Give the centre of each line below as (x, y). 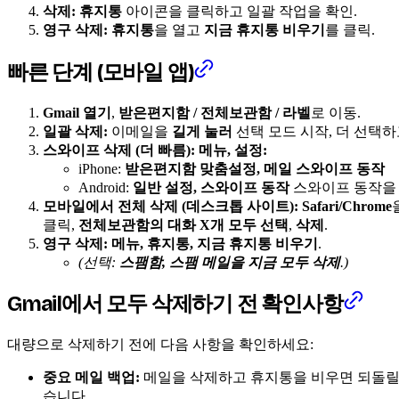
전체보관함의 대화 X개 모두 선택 (183, 224)
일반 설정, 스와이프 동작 (211, 187)
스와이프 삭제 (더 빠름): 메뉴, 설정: (155, 150)
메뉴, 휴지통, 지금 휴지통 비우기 (215, 243)
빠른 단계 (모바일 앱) (101, 72)
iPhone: (102, 168)
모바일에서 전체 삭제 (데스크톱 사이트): (171, 206)
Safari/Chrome (347, 206)
